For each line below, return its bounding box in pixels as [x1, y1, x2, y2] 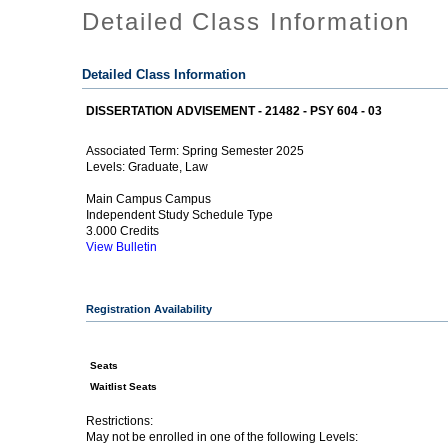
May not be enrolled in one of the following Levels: [86, 430, 374, 444]
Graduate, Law [128, 160, 209, 174]
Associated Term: [86, 145, 183, 158]
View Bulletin [86, 241, 158, 254]
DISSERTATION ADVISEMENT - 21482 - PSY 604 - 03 [86, 104, 383, 118]
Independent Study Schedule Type [86, 208, 274, 222]
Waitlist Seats [90, 381, 158, 393]
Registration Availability [86, 303, 213, 316]
